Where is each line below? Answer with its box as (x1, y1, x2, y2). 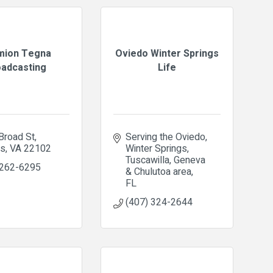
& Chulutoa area (125, 165, 191, 179)
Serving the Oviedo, (125, 130, 207, 144)
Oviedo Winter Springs (115, 46, 219, 61)
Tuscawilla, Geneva (125, 153, 205, 168)
